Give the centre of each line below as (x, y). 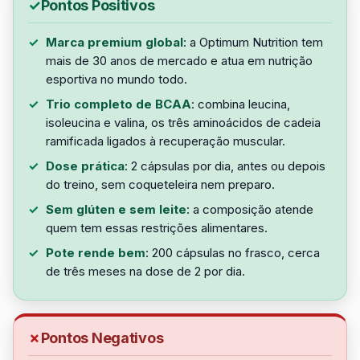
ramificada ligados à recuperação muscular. (166, 141)
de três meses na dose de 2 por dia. (145, 271)
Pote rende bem (96, 253)
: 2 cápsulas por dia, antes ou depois (225, 166)
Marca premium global (115, 42)
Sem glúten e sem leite (116, 209)
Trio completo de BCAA (119, 104)
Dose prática (85, 166)
